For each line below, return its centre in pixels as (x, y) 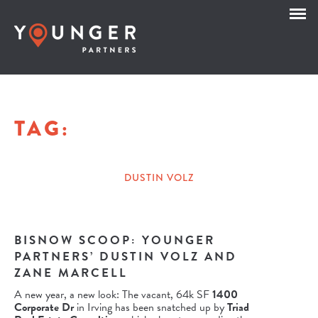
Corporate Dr (44, 307)
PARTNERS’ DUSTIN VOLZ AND (126, 257)
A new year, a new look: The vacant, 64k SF (112, 295)
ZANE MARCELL (71, 273)
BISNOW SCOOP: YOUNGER (115, 240)
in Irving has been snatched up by (150, 307)
